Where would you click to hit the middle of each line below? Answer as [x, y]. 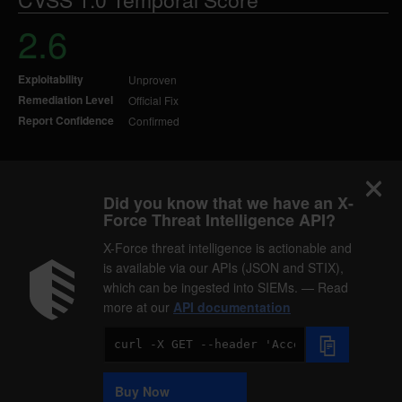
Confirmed [154, 121]
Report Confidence [66, 120]
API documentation [232, 307]
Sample [125, 373]
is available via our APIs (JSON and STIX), [223, 267]
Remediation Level [66, 100]
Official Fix [153, 100]
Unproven [153, 79]
